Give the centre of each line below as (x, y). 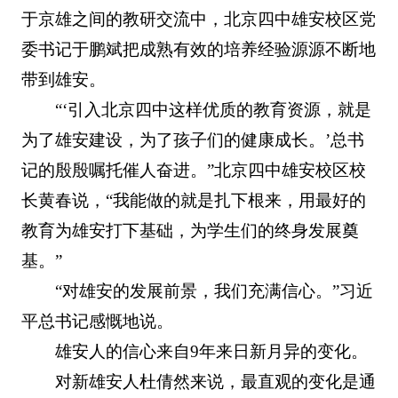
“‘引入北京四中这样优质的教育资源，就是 (214, 109)
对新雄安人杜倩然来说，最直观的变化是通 (216, 381)
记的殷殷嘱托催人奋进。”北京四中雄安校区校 (193, 170)
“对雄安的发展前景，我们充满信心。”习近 (215, 291)
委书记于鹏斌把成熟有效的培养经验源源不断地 (198, 49)
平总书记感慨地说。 (97, 321)
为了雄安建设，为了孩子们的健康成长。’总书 (192, 139)
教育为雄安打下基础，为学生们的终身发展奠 (190, 230)
